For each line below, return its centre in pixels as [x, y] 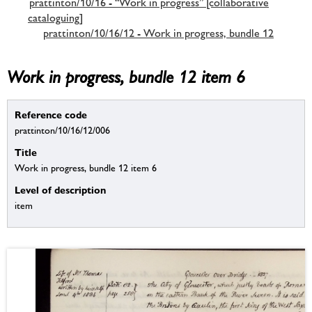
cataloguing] [55, 17]
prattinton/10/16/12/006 [62, 131]
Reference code [51, 115]
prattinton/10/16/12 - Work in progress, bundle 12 [158, 33]
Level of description [60, 190]
